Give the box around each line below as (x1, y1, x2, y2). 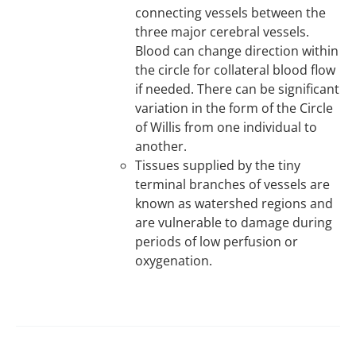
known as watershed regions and (135, 195, 334, 212)
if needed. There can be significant (135, 80, 340, 98)
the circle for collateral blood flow (135, 61, 336, 79)
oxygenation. (135, 252, 213, 269)
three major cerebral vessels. (135, 23, 310, 41)
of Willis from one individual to (135, 118, 318, 136)
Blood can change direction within (135, 42, 339, 60)
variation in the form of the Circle (135, 99, 334, 117)
